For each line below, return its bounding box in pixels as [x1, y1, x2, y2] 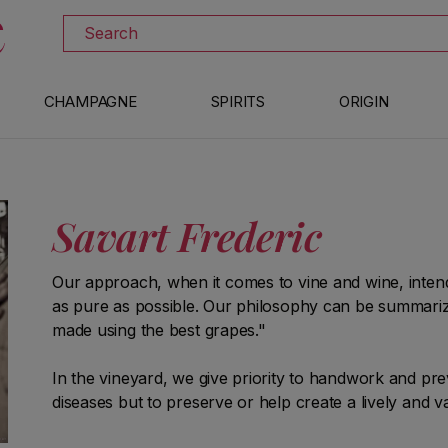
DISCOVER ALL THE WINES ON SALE [56, 5, 349, 25]
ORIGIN [338, 92, 389, 112]
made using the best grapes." [52, 320, 266, 340]
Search [84, 23, 138, 44]
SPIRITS [210, 92, 265, 112]
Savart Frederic [52, 209, 321, 262]
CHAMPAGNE [43, 92, 137, 112]
